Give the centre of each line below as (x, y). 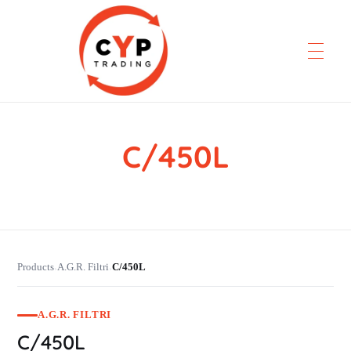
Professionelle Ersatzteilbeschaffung (90, 148)
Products (36, 267)
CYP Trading (100, 151)
